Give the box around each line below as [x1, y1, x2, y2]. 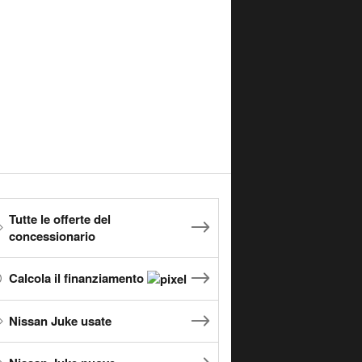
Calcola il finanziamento [9, 268, 147, 287]
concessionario [9, 226, 95, 245]
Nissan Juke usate [9, 312, 112, 330]
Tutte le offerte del [9, 209, 111, 228]
